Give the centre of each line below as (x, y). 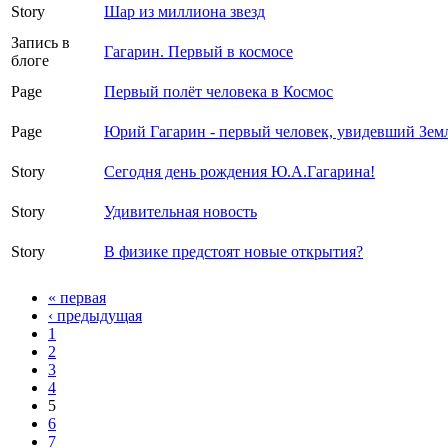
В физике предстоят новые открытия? (233, 252)
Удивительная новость (180, 212)
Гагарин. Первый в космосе (198, 52)
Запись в (40, 43)
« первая (77, 298)
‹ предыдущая (95, 316)
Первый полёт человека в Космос (218, 92)
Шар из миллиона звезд (184, 12)
